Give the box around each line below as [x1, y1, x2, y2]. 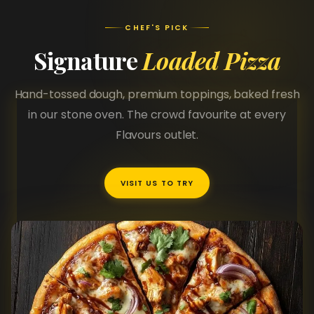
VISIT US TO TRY [121, 177, 193, 189]
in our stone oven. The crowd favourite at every [28, 107, 286, 123]
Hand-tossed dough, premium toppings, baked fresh [14, 86, 300, 102]
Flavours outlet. [115, 127, 199, 143]
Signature [33, 44, 143, 76]
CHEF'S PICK [125, 22, 189, 33]
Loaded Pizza [142, 44, 281, 76]
